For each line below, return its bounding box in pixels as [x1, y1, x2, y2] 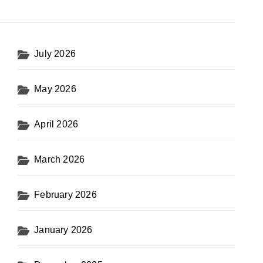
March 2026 [34, 154, 85, 164]
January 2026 [34, 225, 93, 235]
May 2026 [34, 84, 76, 94]
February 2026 [34, 190, 97, 200]
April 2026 [34, 119, 79, 129]
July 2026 [34, 49, 76, 59]
